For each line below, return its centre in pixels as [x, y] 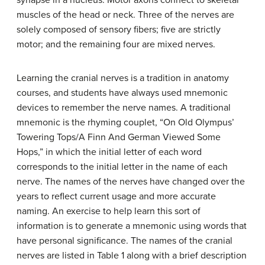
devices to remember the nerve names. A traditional [124, 107]
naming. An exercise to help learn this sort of [109, 211]
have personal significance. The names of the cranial [125, 240]
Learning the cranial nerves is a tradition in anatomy [123, 78]
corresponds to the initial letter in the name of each [122, 167]
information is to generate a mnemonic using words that [132, 226]
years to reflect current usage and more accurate [116, 196]
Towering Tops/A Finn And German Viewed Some [119, 137]
